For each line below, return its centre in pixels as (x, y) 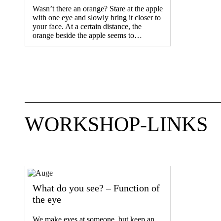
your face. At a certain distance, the (87, 26)
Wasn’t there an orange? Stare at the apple (98, 8)
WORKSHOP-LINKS (116, 124)
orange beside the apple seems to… (87, 35)
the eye (47, 199)
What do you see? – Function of (96, 188)
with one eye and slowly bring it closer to (97, 17)
